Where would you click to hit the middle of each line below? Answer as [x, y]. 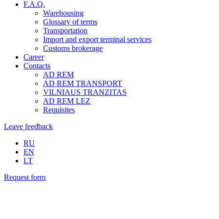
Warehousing [63, 13]
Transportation [65, 31]
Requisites [59, 110]
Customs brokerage [73, 48]
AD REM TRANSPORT [83, 83]
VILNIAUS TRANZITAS [85, 92]
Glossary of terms [70, 22]
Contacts [37, 66]
